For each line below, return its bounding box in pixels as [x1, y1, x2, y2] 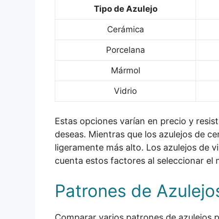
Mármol [110, 66, 140, 75]
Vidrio [114, 86, 137, 96]
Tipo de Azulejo [93, 4, 157, 14]
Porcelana [106, 45, 145, 55]
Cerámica [107, 24, 144, 34]
